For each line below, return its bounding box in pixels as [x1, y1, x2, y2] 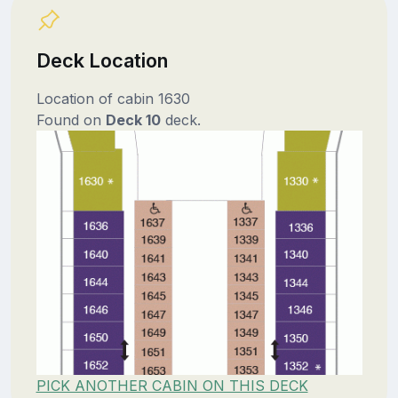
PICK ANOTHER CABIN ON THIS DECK [36, 377, 308, 395]
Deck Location [36, 48, 168, 72]
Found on [36, 110, 106, 129]
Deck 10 [105, 110, 161, 129]
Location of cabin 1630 [36, 89, 190, 107]
